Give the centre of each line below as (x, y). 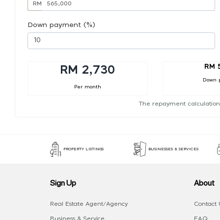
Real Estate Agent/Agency (89, 204)
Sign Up (63, 183)
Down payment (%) (61, 25)
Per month (87, 87)
